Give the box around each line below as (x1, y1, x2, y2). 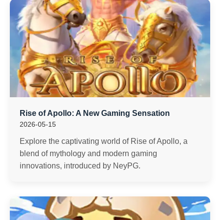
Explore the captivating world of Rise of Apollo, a (20, 137, 188, 145)
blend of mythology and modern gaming (20, 149, 157, 158)
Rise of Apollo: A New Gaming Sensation (20, 109, 170, 117)
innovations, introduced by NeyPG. (20, 162, 140, 170)
